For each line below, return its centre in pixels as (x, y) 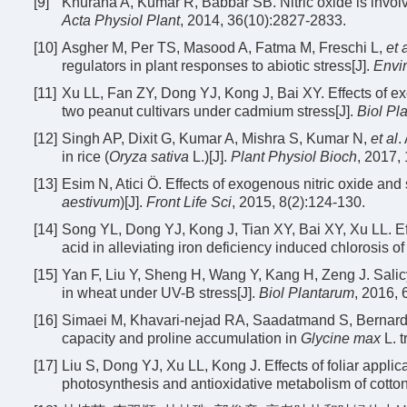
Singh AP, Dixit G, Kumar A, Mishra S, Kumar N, (216, 139)
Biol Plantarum (307, 293)
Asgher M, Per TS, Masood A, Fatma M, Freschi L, (224, 48)
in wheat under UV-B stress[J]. (160, 293)
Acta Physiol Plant (121, 20)
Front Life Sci (189, 202)
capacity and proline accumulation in (181, 338)
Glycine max (341, 338)
